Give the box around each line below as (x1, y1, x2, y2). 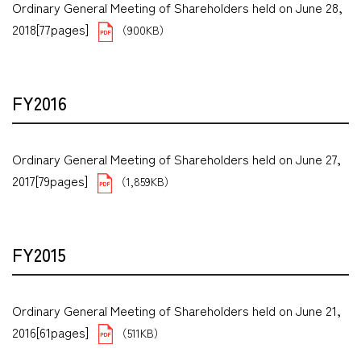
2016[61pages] (12, 322, 89, 342)
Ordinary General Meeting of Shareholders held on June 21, (12, 300, 341, 320)
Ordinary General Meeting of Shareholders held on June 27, (12, 149, 341, 168)
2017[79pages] (12, 171, 88, 190)
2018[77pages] (12, 19, 89, 39)
